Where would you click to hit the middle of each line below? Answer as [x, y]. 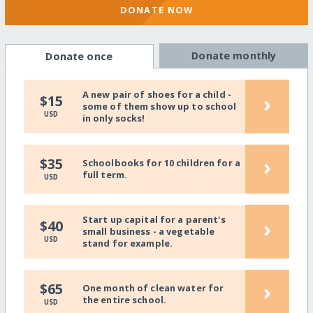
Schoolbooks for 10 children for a [161, 162]
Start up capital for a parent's [154, 219]
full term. [105, 174]
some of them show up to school [159, 106]
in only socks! [114, 118]
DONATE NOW [156, 10]
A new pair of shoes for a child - [157, 94]
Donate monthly [234, 55]
